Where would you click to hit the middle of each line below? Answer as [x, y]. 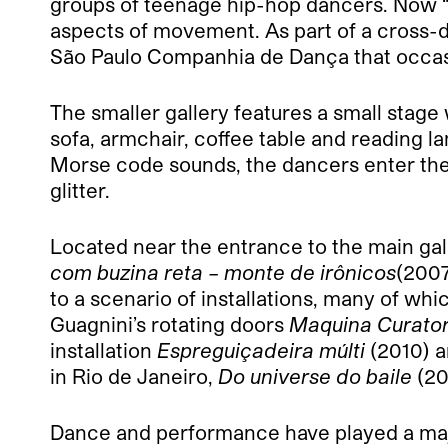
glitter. [80, 190]
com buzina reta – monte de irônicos [223, 272]
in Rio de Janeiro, [134, 376]
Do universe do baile [315, 376]
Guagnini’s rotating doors [169, 324]
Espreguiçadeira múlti [261, 350]
